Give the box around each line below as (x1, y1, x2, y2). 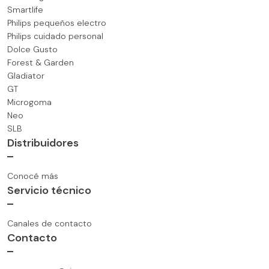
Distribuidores (7, 136, 79, 151)
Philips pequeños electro (7, 17, 106, 29)
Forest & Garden (7, 57, 74, 68)
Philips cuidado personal (7, 31, 103, 42)
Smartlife (7, 4, 43, 16)
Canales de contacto (7, 218, 92, 229)
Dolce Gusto (7, 44, 58, 55)
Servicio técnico (7, 183, 91, 198)
